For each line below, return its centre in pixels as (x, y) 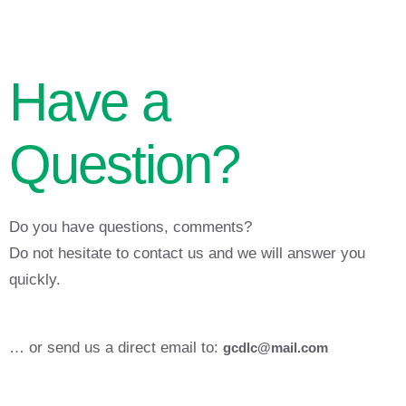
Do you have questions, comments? (130, 227)
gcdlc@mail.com (275, 347)
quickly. (35, 280)
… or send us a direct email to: (116, 347)
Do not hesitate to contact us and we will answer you (187, 253)
